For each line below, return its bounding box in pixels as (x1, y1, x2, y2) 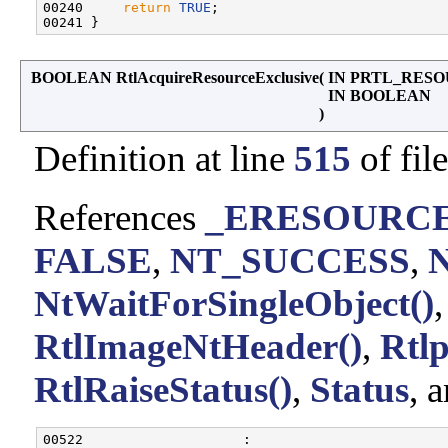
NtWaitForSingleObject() (34, 282, 434, 324)
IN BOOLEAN (328, 86, 435, 104)
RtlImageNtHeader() (34, 325, 362, 367)
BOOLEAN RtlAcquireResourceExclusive (31, 68, 319, 86)
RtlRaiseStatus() (34, 368, 292, 410)
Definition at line (34, 137, 294, 179)
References (34, 196, 205, 238)
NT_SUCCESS (170, 239, 410, 281)
